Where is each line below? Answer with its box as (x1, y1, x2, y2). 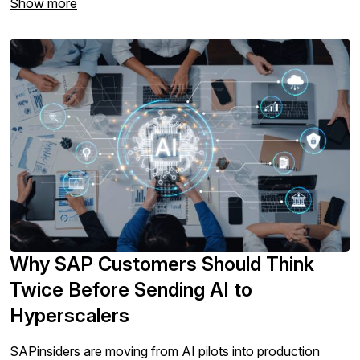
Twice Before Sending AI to (10, 278, 252, 301)
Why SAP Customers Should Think (10, 252, 314, 276)
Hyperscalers (10, 304, 129, 327)
